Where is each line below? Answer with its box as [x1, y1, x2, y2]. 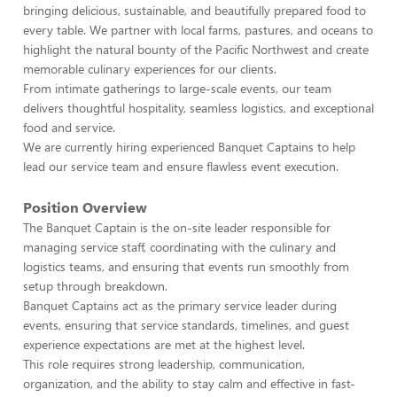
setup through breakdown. [23, 277, 167, 294]
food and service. [23, 119, 115, 136]
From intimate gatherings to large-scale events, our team [23, 80, 331, 97]
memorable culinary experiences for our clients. [23, 60, 276, 77]
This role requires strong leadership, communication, [23, 355, 305, 372]
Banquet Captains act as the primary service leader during [23, 297, 337, 314]
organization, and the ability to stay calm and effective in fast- [23, 375, 355, 392]
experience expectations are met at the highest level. [23, 336, 305, 353]
